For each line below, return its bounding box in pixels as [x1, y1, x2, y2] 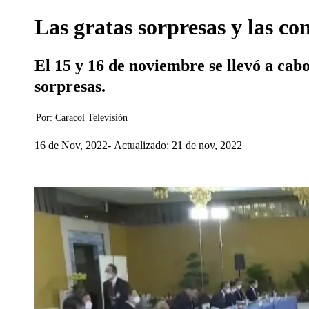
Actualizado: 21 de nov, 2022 [114, 139, 242, 151]
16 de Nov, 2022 [34, 139, 108, 151]
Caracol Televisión [55, 112, 128, 123]
